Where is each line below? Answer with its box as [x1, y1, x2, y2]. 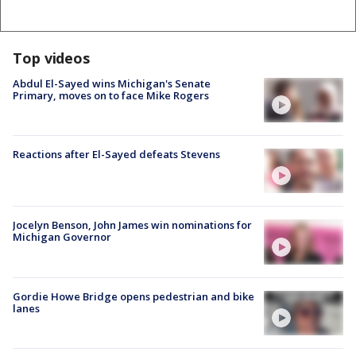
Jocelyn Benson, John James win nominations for [13, 218, 252, 233]
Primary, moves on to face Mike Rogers [13, 87, 209, 103]
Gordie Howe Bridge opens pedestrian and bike [13, 288, 254, 304]
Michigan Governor [13, 230, 111, 245]
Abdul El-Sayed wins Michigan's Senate [13, 75, 211, 91]
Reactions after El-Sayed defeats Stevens [13, 147, 220, 162]
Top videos [13, 48, 90, 68]
